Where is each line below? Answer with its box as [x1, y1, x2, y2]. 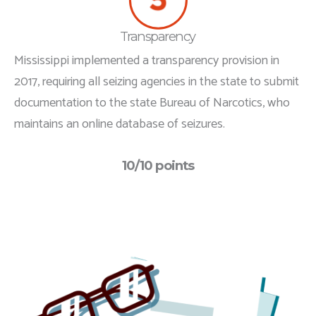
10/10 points [121, 157, 195, 174]
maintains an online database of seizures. [14, 113, 225, 135]
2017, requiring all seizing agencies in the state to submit [14, 71, 299, 92]
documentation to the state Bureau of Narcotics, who [14, 92, 290, 114]
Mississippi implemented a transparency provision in [14, 49, 279, 71]
